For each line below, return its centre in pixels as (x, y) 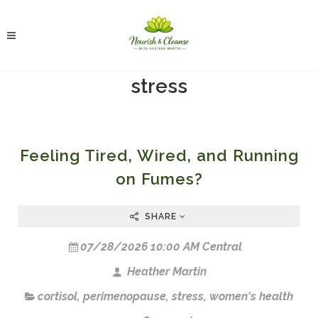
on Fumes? (159, 179)
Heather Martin (165, 272)
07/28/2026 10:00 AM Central (161, 247)
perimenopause (125, 296)
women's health (251, 296)
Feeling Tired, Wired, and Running (159, 155)
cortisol (57, 296)
